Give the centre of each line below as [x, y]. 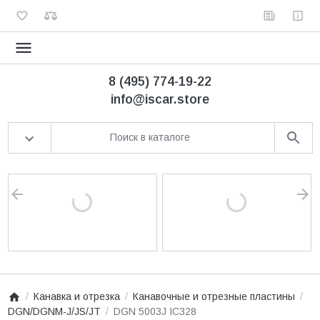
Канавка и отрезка [76, 296]
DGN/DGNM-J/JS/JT [54, 311]
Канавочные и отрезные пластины [214, 296]
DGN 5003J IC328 [155, 311]
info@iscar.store [160, 99]
